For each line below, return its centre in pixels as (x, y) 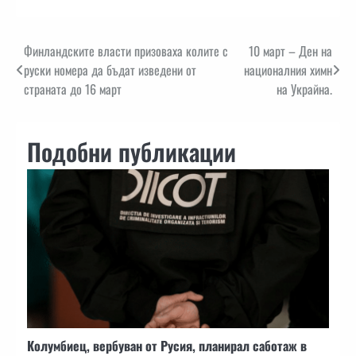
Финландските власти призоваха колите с (126, 50)
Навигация (57, 54)
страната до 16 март (73, 89)
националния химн (288, 70)
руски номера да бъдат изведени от (110, 70)
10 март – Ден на (290, 50)
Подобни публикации (132, 151)
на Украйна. (304, 89)
